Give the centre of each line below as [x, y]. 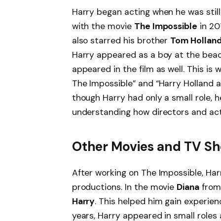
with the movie [103, 26]
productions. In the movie [124, 187]
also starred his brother [121, 41]
